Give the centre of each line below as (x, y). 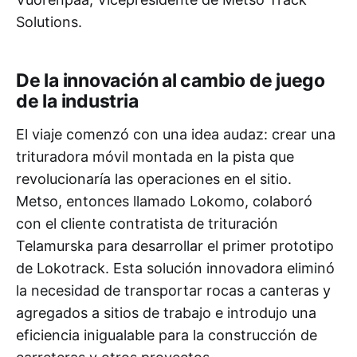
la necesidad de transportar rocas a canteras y (173, 290)
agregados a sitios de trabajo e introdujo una (166, 312)
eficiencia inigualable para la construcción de (167, 335)
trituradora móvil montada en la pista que (155, 156)
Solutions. (52, 22)
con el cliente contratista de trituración (147, 223)
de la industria (81, 101)
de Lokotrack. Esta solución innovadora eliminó (175, 268)
